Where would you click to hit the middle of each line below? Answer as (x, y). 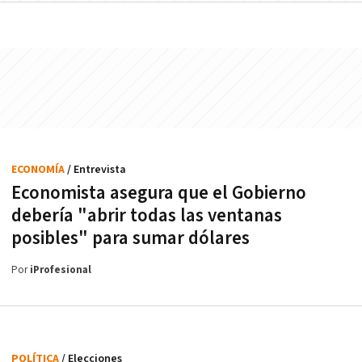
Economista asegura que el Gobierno (159, 194)
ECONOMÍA (39, 170)
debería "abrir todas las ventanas (147, 216)
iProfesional (61, 271)
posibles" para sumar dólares (130, 239)
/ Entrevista (97, 170)
